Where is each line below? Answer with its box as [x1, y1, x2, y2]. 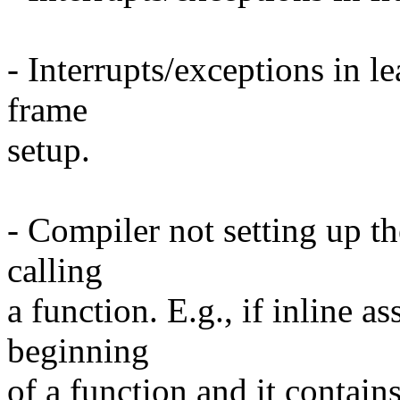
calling [7, 251, 103, 290]
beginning [7, 331, 149, 371]
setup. [7, 130, 90, 170]
